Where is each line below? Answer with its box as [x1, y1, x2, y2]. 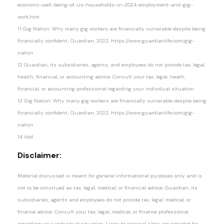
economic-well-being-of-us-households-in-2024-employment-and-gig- [17, 1, 193, 8]
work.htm [17, 13, 39, 20]
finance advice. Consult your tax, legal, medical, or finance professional [17, 208, 188, 215]
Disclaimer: [17, 149, 61, 160]
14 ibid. [17, 133, 34, 140]
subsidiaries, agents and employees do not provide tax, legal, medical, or [17, 196, 191, 203]
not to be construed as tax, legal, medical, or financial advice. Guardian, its [17, 184, 197, 191]
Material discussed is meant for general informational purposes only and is [17, 172, 202, 179]
